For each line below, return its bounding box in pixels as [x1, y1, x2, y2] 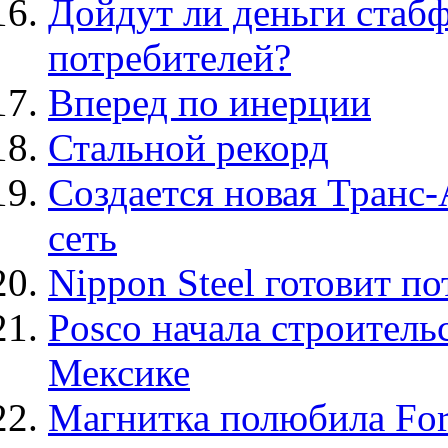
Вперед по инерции [48, 81, 371, 125]
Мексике [48, 351, 190, 395]
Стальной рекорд [48, 126, 329, 170]
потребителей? [48, 36, 291, 80]
